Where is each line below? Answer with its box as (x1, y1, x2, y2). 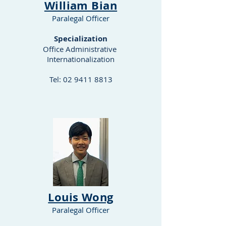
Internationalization (47, 54, 115, 64)
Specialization (54, 33, 107, 44)
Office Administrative (43, 44, 119, 54)
